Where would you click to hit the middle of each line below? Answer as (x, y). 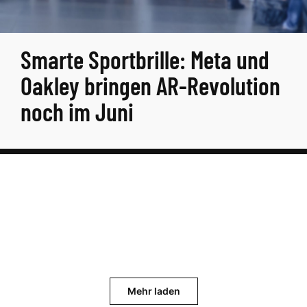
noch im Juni (77, 111)
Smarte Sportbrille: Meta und (145, 59)
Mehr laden (153, 291)
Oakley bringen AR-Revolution (150, 85)
